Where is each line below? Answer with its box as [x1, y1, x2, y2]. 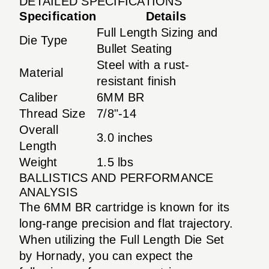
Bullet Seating [97, 41, 172, 55]
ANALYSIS [19, 185, 77, 199]
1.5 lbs [97, 155, 133, 169]
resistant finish [97, 74, 176, 88]
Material [19, 65, 63, 79]
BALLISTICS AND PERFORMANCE [19, 171, 214, 184]
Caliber [19, 90, 58, 104]
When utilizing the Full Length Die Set [19, 232, 225, 246]
